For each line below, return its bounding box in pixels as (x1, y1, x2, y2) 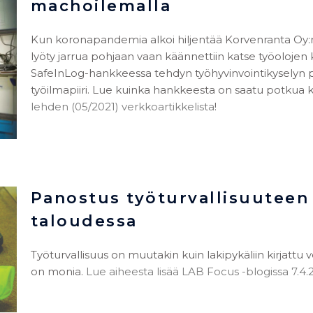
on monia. (30, 265, 86, 279)
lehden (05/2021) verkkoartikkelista (30, 99, 214, 113)
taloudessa (30, 212, 138, 231)
